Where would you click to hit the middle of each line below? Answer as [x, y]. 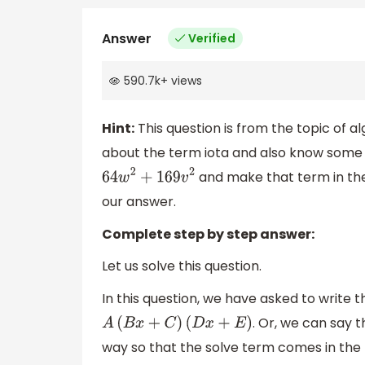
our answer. [139, 202]
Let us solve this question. [182, 266]
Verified [212, 38]
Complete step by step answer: [208, 234]
